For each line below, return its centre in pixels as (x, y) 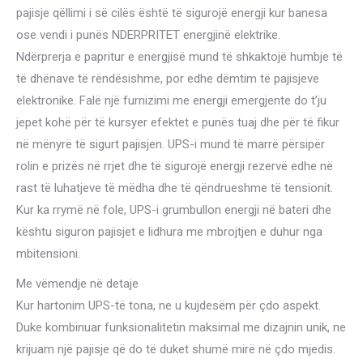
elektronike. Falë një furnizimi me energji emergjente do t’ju (171, 100)
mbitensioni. (48, 253)
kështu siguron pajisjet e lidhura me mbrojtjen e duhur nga (169, 231)
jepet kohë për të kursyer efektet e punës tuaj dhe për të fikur (178, 122)
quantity (36, 174)
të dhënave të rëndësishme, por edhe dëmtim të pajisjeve (168, 78)
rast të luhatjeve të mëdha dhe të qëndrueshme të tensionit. (175, 188)
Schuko (35, 21)
